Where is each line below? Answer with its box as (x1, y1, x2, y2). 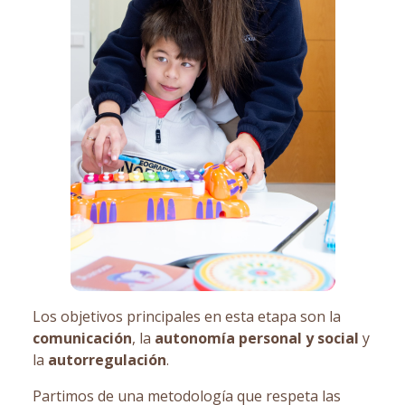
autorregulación (48, 350, 166, 370)
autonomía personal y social (155, 328, 359, 348)
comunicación (33, 328, 132, 348)
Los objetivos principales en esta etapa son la (33, 306, 341, 326)
